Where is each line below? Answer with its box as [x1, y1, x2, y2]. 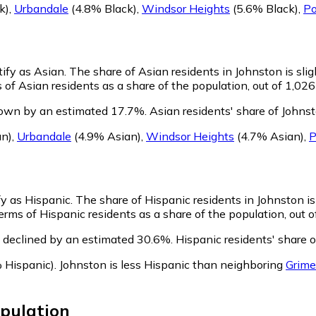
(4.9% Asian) [71, 129, 141, 144]
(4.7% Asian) [234, 129, 304, 144]
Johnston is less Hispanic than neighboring [59, 257, 286, 272]
